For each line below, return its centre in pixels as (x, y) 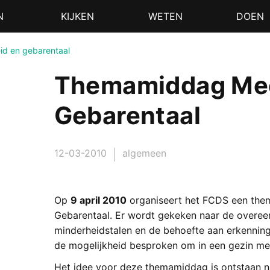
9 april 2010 (98, 200)
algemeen (144, 153)
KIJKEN (77, 16)
